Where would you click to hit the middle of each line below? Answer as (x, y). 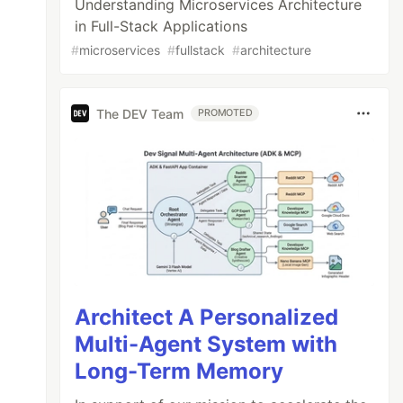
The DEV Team (140, 113)
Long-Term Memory (179, 371)
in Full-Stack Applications (161, 26)
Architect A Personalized (207, 317)
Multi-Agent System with (206, 344)
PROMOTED (225, 113)
